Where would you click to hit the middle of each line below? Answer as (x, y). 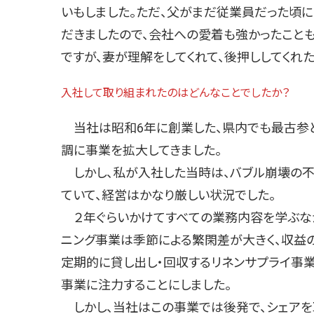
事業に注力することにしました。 (146, 285)
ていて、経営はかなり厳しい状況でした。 (168, 196)
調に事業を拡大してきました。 (141, 151)
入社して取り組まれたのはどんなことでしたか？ (175, 93)
